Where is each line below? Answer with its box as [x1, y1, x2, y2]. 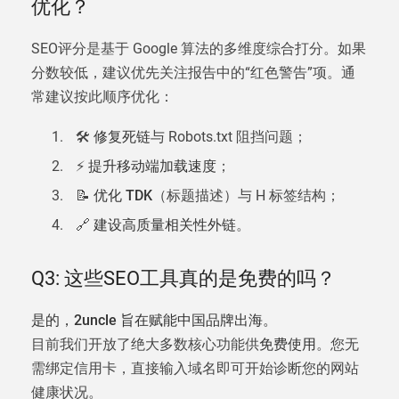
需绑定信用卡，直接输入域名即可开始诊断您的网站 [31, 360, 359, 377]
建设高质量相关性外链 [94, 216, 236, 233]
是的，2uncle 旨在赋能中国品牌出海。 [31, 312, 277, 329]
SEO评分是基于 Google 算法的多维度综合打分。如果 [31, 40, 366, 57]
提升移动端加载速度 [88, 158, 216, 175]
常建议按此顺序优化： [31, 88, 174, 105]
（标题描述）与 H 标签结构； [152, 187, 340, 204]
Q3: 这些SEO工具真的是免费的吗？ [31, 267, 336, 289]
